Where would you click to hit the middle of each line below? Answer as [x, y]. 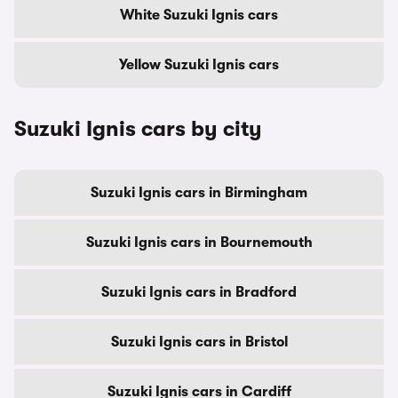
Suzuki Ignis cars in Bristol [199, 342]
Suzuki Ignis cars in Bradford [199, 292]
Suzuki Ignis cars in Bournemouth [199, 242]
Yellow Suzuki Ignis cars [199, 64]
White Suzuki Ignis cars [199, 15]
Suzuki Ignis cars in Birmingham [199, 192]
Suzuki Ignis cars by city [138, 128]
